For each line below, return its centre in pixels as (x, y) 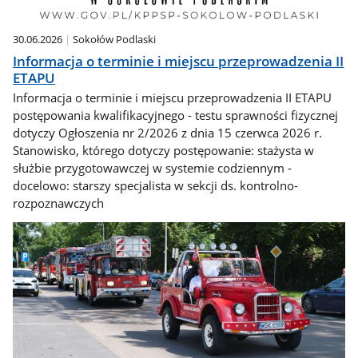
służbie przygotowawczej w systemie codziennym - (153, 168)
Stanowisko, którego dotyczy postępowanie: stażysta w (164, 151)
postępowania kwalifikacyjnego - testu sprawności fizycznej (176, 115)
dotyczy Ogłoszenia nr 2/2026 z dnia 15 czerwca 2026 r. (168, 133)
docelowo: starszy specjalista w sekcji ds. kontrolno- (156, 186)
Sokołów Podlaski (115, 40)
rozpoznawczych (59, 203)
